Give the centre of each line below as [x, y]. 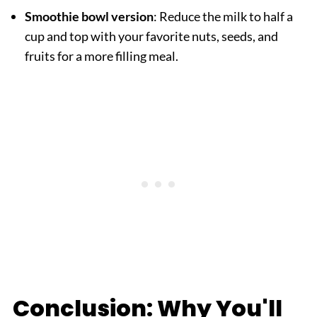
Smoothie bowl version [89, 16]
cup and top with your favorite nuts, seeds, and [151, 36]
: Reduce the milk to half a [223, 16]
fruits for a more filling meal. [101, 56]
